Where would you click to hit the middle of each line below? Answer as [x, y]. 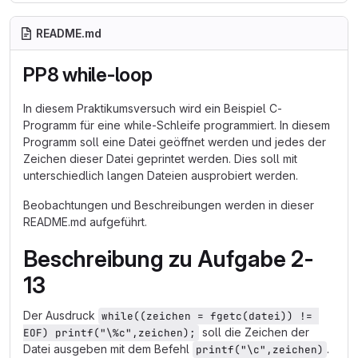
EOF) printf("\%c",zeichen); [109, 333]
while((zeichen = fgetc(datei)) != [210, 316]
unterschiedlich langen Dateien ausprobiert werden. [161, 175]
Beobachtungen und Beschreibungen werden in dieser [169, 205]
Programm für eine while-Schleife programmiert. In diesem [177, 125]
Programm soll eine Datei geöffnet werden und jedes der [175, 142]
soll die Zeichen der [256, 332]
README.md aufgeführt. [85, 222]
